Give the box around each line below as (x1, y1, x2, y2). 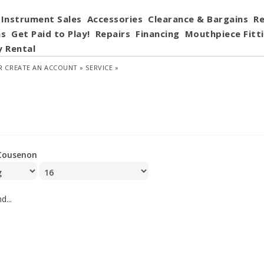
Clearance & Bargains (148, 13, 248, 25)
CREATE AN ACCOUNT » (5, 63, 84, 72)
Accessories (87, 13, 143, 25)
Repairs (95, 28, 130, 39)
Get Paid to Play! (11, 28, 90, 39)
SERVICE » (85, 63, 119, 72)
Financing (136, 28, 180, 39)
